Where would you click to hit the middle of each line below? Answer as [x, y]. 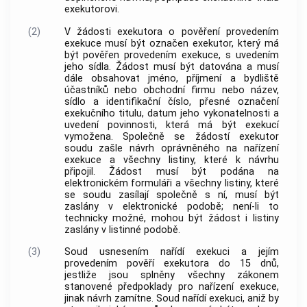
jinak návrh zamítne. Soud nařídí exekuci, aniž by [171, 299]
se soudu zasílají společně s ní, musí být [171, 195]
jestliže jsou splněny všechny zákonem [171, 275]
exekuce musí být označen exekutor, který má [171, 43]
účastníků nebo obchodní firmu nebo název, [171, 90]
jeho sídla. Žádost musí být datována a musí [171, 66]
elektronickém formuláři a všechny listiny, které [171, 183]
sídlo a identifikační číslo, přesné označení [171, 101]
